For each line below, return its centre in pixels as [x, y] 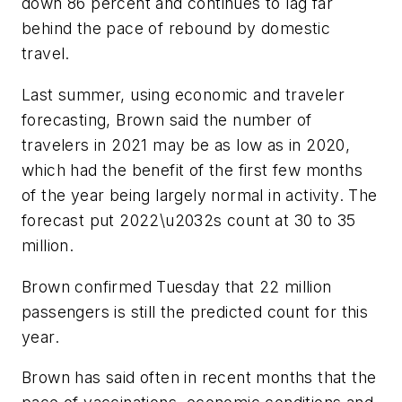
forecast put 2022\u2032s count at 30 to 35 [189, 220]
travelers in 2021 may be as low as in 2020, [186, 144]
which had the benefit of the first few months [192, 170]
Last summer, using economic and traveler [183, 94]
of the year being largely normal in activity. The [200, 195]
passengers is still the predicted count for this [195, 311]
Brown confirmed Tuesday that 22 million [177, 286]
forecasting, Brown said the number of [167, 119]
